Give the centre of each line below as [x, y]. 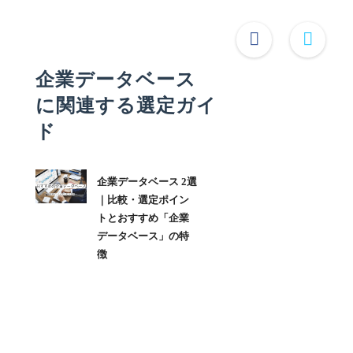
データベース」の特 [143, 236]
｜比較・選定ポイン [143, 200]
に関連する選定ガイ [126, 106]
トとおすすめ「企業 [143, 218]
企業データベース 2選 [147, 182]
